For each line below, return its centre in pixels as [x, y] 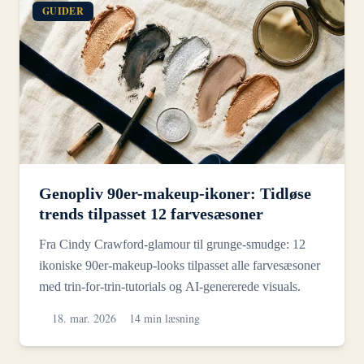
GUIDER [63, 11]
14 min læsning [165, 318]
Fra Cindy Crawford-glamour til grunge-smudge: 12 [172, 245]
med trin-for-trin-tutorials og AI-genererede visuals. [170, 287]
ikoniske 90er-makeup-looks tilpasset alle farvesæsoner [180, 266]
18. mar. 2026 [84, 318]
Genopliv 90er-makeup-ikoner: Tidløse [175, 194]
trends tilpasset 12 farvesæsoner [151, 214]
